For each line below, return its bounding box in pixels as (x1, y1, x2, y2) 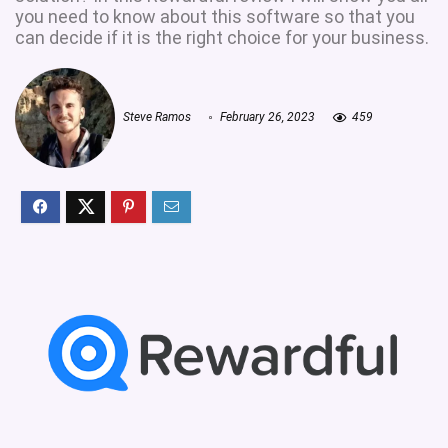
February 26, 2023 (217, 110, 315, 125)
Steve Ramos (120, 110, 191, 125)
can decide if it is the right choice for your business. (15, 27, 429, 48)
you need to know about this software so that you (15, 6, 415, 27)
